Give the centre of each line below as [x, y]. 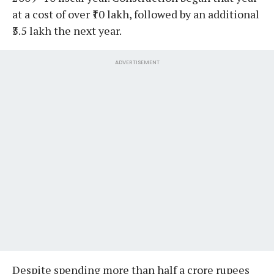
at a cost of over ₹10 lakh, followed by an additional [136, 14]
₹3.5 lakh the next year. [67, 30]
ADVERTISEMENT [137, 62]
